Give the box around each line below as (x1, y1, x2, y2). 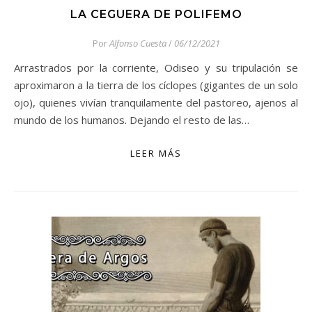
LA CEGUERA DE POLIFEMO (70, 8, 242, 21)
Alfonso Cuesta (109, 37, 166, 49)
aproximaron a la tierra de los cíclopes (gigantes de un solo (14, 78, 298, 92)
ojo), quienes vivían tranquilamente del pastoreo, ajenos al (14, 95, 298, 109)
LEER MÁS (130, 147, 182, 159)
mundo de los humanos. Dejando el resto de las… (14, 113, 249, 127)
